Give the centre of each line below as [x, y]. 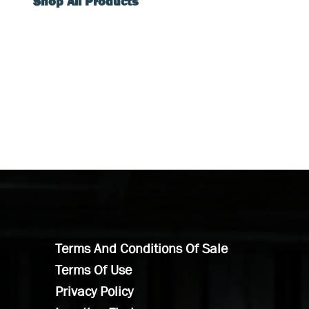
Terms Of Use [93, 270]
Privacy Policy [94, 291]
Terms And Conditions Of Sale [141, 248]
